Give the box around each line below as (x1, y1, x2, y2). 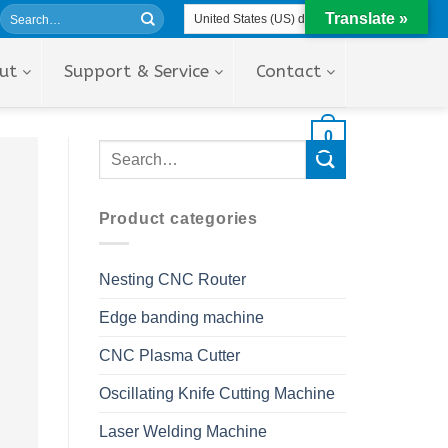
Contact (256, 61, 321, 81)
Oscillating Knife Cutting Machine (98, 384, 335, 402)
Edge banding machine (98, 308, 264, 326)
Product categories (98, 210, 258, 227)
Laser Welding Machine (98, 422, 267, 440)
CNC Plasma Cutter (98, 346, 240, 364)
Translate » (325, 10, 408, 27)
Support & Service (64, 61, 209, 81)
